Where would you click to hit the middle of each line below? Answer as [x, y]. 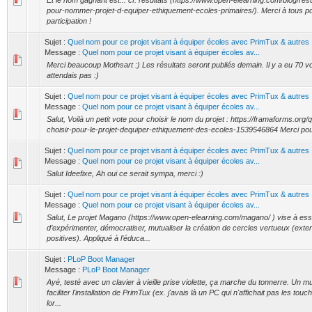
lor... [54, 303]
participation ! [69, 21]
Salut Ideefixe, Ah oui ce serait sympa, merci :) [125, 173]
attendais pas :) [73, 75]
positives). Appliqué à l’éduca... [99, 238]
